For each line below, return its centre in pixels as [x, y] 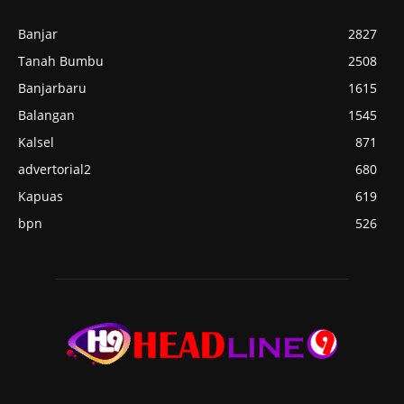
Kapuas [41, 197]
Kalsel [36, 142]
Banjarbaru [52, 88]
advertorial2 [55, 170]
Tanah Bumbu [61, 61]
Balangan [46, 115]
